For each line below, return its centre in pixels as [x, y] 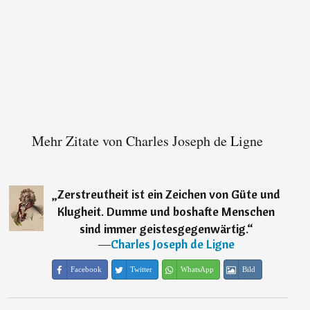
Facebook [86, 270]
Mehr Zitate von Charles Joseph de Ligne [148, 141]
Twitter [141, 270]
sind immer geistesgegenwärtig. [163, 229]
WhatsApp [197, 270]
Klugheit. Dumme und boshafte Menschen [166, 212]
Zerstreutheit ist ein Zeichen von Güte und [169, 194]
